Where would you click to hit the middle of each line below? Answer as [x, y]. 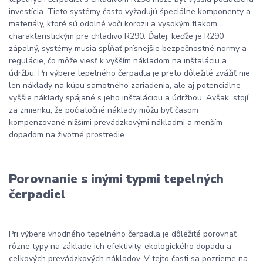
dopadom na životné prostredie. [68, 134]
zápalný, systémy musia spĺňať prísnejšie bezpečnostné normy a [128, 48]
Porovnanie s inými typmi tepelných [116, 179]
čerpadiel [37, 195]
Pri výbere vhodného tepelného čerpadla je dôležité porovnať [123, 234]
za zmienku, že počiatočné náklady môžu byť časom [104, 110]
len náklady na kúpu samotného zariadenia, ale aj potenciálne [125, 85]
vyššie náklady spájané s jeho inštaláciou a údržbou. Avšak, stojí [129, 97]
